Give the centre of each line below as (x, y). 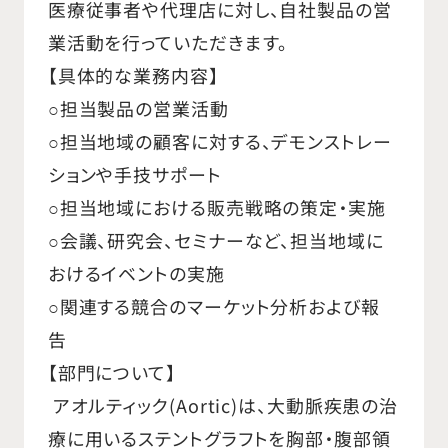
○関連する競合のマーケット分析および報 (213, 305)
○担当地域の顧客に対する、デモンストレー (219, 140)
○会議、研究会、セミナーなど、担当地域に (215, 239)
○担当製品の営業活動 (140, 107)
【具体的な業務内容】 (133, 74)
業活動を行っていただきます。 (168, 41)
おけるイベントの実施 (138, 272)
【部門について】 (111, 371)
